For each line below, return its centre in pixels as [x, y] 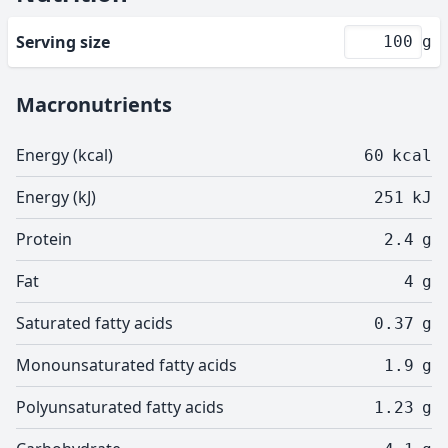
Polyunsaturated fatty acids [120, 407]
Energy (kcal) [64, 155]
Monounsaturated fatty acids [126, 365]
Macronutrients [94, 104]
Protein [44, 239]
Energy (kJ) [56, 197]
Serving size [63, 42]
